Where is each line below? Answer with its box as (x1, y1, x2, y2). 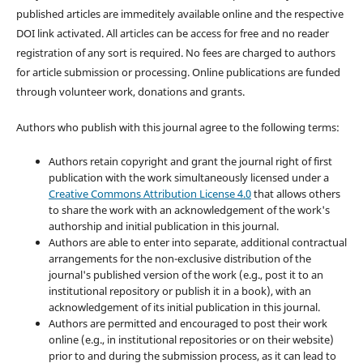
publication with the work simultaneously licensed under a (48, 170, 329, 186)
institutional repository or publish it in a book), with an (48, 284, 311, 299)
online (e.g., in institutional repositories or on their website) (48, 332, 334, 348)
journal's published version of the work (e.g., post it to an (48, 267, 323, 283)
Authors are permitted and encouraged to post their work (48, 316, 327, 331)
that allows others (250, 186, 340, 202)
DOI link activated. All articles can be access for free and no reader (15, 26, 329, 41)
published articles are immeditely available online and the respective (15, 6, 344, 22)
